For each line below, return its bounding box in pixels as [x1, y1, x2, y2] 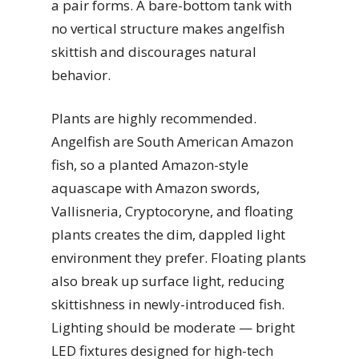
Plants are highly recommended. [51, 109, 256, 128]
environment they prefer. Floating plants [51, 248, 306, 268]
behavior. [51, 65, 111, 84]
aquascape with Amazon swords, [51, 179, 260, 198]
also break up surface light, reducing [51, 272, 284, 291]
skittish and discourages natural [51, 42, 256, 61]
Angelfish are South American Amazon [51, 132, 293, 151]
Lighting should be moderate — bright [51, 318, 295, 337]
